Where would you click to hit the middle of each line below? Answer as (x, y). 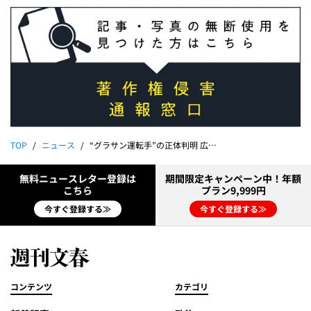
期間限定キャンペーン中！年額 (233, 179)
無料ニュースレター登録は (78, 179)
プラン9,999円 (233, 191)
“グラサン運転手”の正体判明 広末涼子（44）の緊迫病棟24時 (149, 145)
